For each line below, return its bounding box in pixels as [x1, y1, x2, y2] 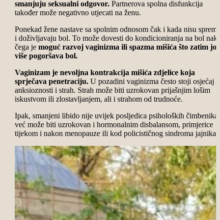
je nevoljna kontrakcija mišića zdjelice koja [52, 68, 195, 77]
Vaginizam [14, 68, 50, 77]
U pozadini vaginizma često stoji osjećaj [88, 77, 214, 86]
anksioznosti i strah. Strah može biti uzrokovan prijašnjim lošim [14, 86, 210, 95]
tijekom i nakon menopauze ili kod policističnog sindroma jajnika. [14, 129, 218, 138]
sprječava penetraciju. [14, 77, 88, 86]
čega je [14, 43, 38, 52]
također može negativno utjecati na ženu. [14, 8, 141, 17]
